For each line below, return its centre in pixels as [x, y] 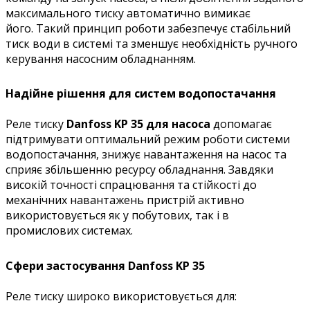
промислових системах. [69, 231]
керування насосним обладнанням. [101, 58]
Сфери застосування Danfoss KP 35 [105, 266]
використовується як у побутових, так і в [117, 216]
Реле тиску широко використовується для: [121, 297]
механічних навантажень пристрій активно [125, 200]
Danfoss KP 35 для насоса [138, 124]
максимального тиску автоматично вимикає [128, 13]
